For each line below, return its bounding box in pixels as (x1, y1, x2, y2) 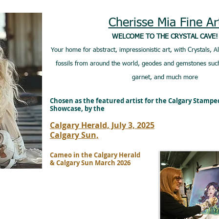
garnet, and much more (132, 74, 198, 81)
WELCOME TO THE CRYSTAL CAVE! (112, 33, 218, 40)
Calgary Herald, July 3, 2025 (50, 120, 154, 131)
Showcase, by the (50, 104, 105, 113)
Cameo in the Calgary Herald (50, 151, 140, 159)
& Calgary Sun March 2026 (50, 158, 131, 167)
